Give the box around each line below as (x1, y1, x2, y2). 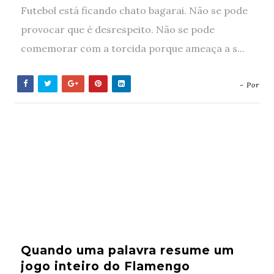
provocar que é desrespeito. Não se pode (20, 23, 215, 35)
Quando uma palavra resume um (20, 243, 234, 257)
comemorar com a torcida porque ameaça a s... (20, 42, 245, 54)
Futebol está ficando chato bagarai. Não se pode (20, 4, 248, 17)
